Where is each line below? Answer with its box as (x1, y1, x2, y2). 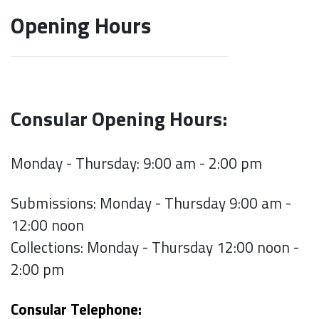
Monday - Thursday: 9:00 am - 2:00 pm (11, 152, 262, 175)
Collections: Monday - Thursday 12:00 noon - (11, 236, 299, 259)
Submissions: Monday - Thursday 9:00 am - (11, 192, 291, 215)
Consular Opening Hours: (11, 103, 227, 135)
